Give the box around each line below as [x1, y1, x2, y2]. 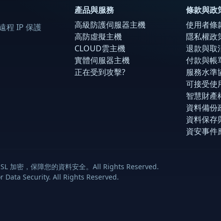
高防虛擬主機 [74, 31, 122, 42]
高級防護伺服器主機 [74, 19, 146, 30]
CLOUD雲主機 [74, 42, 125, 54]
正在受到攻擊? [74, 66, 125, 77]
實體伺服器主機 [74, 54, 130, 66]
